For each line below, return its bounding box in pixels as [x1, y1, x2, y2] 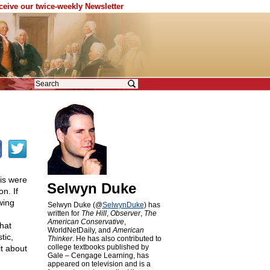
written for [47, 209, 81, 218]
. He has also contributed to [72, 234, 162, 243]
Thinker [47, 234, 72, 243]
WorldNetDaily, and [47, 226, 113, 234]
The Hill [81, 209, 107, 218]
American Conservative [47, 218, 124, 226]
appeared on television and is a [47, 260, 151, 268]
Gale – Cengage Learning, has [47, 251, 149, 260]
